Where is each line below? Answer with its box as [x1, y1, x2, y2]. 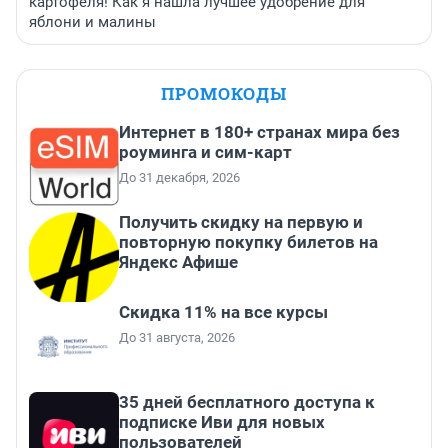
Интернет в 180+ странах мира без [119, 122, 400, 143]
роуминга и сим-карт [119, 142, 292, 163]
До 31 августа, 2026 [119, 330, 235, 346]
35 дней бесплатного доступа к [119, 392, 375, 413]
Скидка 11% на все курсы [119, 302, 328, 323]
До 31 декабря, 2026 [119, 170, 240, 186]
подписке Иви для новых [119, 412, 325, 433]
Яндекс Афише [119, 252, 238, 273]
